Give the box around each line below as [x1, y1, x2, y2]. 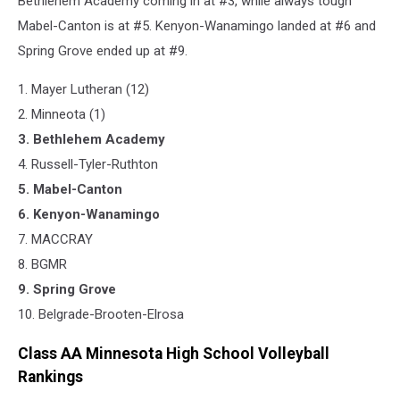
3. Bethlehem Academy [18, 130, 165, 147]
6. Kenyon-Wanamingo [18, 205, 160, 222]
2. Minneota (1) [18, 105, 105, 122]
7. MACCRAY [18, 230, 93, 247]
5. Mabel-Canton [18, 180, 122, 197]
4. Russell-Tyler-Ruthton [18, 155, 158, 172]
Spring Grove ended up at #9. [18, 42, 187, 59]
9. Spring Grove [18, 280, 116, 297]
